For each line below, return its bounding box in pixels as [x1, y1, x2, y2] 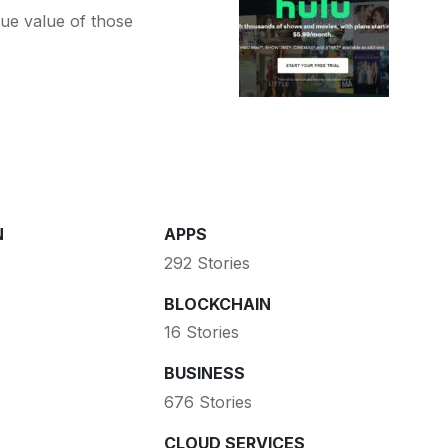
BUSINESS [163, 363, 245, 384]
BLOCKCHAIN [163, 293, 271, 314]
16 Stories [163, 322, 239, 343]
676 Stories [163, 391, 252, 412]
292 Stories [163, 252, 250, 273]
